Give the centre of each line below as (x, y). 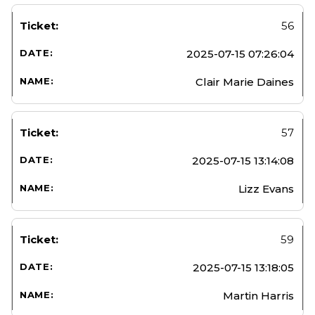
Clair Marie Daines (245, 82)
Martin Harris (258, 295)
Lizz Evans (266, 188)
